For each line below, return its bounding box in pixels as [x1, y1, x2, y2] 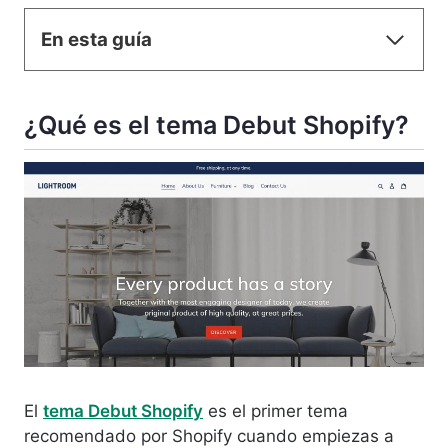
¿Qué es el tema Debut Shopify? [24, 109, 409, 140]
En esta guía [41, 28, 152, 51]
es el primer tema [203, 401, 348, 422]
